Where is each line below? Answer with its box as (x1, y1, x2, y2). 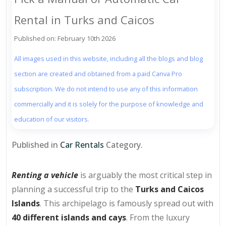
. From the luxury (126, 212, 190, 223)
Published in (12, 139, 60, 151)
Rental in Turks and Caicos (14, 12, 154, 28)
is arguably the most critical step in (78, 169, 212, 181)
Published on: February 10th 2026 (14, 34, 116, 43)
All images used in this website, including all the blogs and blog (14, 54, 203, 64)
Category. (104, 139, 143, 151)
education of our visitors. (14, 115, 89, 124)
